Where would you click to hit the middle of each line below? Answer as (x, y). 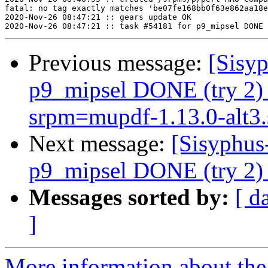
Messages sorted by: (129, 197)
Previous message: (118, 63)
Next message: (100, 144)
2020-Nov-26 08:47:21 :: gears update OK (98, 17)
